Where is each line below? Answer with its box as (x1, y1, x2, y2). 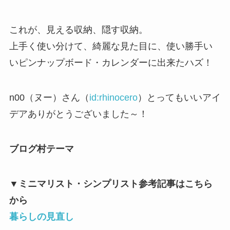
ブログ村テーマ (9, 143, 74, 154)
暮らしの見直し (9, 211, 74, 222)
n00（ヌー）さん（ (9, 92, 89, 103)
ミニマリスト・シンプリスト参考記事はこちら (18, 178, 213, 189)
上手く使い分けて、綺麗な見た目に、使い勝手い (9, 41, 213, 52)
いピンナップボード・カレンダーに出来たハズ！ (9, 57, 213, 68)
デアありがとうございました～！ (9, 108, 148, 119)
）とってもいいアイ (137, 92, 221, 103)
